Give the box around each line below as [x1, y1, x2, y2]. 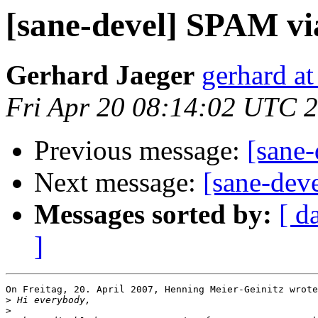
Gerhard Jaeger [6, 60, 194, 91]
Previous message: [34, 135, 247, 166]
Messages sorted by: [34, 199, 272, 230]
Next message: [34, 167, 203, 198]
